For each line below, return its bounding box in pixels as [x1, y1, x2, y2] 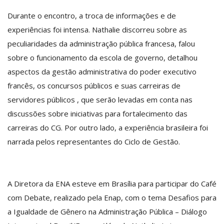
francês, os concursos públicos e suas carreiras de [7, 80, 180, 90]
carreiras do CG [7, 122, 61, 132]
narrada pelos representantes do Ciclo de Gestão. [7, 136, 180, 146]
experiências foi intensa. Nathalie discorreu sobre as [7, 24, 187, 34]
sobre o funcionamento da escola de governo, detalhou [7, 52, 197, 62]
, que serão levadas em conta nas [77, 94, 192, 104]
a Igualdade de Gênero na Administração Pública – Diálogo [7, 206, 207, 216]
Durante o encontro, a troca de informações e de [7, 10, 176, 20]
